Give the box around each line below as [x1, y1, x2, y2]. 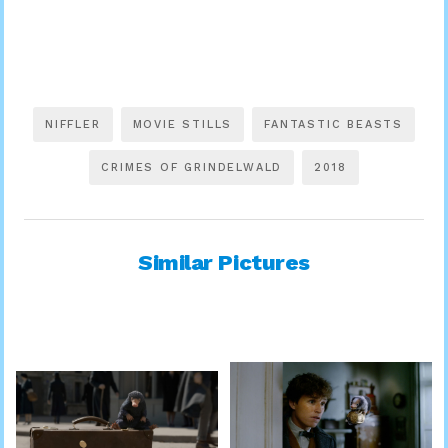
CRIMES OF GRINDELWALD [101, 160, 283, 174]
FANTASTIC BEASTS [264, 117, 404, 131]
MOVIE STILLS [132, 117, 233, 131]
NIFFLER [44, 117, 101, 131]
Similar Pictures [138, 249, 310, 275]
